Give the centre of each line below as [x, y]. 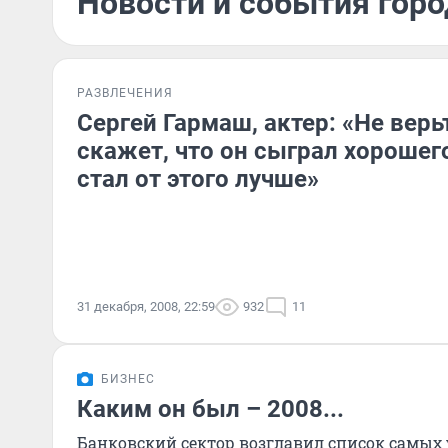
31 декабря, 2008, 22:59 [146, 306]
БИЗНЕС [128, 379]
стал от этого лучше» [198, 179]
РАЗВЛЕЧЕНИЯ [125, 93]
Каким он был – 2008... [210, 409]
